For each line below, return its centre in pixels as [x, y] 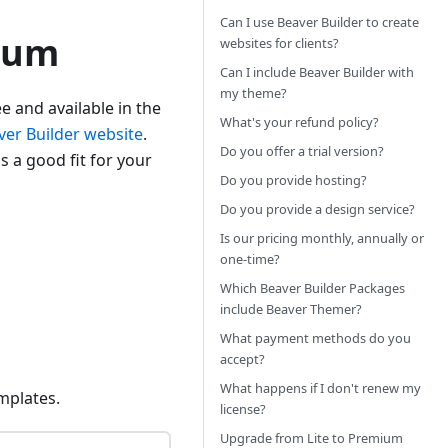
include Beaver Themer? [291, 309]
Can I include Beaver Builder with [317, 72]
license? [243, 409]
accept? [242, 359]
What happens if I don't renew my [320, 388]
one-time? [250, 259]
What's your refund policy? [299, 122]
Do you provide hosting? [293, 180]
